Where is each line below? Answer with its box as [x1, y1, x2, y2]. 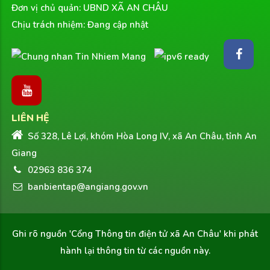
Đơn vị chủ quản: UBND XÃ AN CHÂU [11, 2, 168, 14]
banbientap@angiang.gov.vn [25, 181, 148, 193]
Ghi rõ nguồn [12, 228, 69, 240]
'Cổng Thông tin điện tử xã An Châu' [69, 228, 221, 240]
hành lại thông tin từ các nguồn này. [60, 245, 210, 257]
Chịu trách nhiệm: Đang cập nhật [11, 19, 148, 31]
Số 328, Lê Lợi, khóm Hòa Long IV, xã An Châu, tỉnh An [25, 130, 257, 143]
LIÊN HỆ [11, 111, 49, 125]
